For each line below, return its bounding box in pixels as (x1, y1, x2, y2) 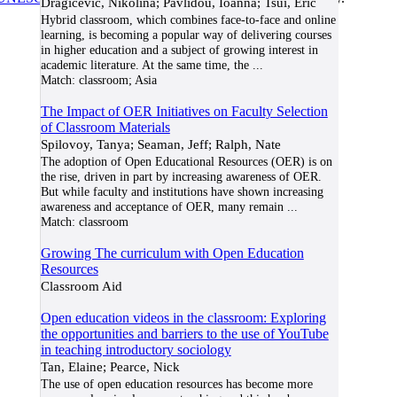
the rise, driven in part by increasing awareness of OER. (40, 169, 322, 183)
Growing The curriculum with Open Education (40, 245, 304, 261)
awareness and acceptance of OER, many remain (40, 199, 284, 214)
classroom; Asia (74, 73, 157, 87)
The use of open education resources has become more (40, 377, 313, 391)
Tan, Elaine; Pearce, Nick (40, 359, 180, 374)
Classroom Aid (40, 278, 122, 293)
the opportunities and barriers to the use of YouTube (40, 326, 329, 341)
